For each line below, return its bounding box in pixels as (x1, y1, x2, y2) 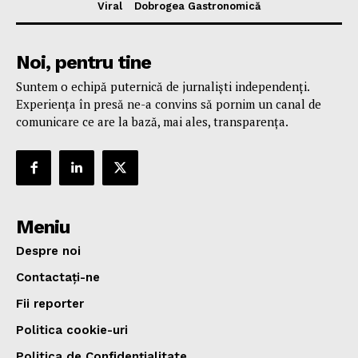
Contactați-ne (16, 270, 100, 285)
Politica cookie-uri (16, 323, 128, 338)
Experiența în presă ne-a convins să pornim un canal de (16, 95, 321, 112)
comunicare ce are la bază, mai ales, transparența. (16, 113, 288, 129)
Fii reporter (16, 296, 84, 312)
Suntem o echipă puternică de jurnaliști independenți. (16, 78, 309, 94)
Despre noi (16, 244, 81, 259)
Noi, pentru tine (16, 50, 151, 74)
